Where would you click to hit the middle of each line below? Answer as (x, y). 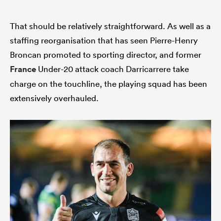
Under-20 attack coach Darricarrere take (112, 69)
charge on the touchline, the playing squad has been (109, 84)
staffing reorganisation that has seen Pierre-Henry (104, 40)
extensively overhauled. (54, 98)
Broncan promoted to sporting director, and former (106, 55)
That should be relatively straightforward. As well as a (110, 26)
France (23, 69)
